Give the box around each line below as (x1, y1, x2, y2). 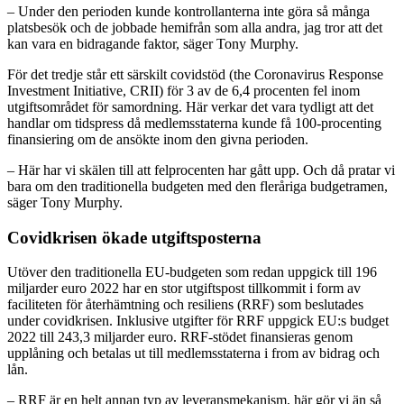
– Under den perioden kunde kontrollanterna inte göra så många (7, 4, 370, 20)
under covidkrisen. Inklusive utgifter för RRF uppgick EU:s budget (7, 313, 389, 329)
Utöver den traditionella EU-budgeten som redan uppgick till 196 (7, 264, 377, 280)
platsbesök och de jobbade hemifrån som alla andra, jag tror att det (7, 20, 382, 36)
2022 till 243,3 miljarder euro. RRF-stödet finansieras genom (7, 329, 353, 345)
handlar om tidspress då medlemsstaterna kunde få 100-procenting (7, 115, 381, 132)
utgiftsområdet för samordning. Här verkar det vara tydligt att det (7, 99, 373, 115)
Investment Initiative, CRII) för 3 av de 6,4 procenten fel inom (7, 83, 360, 99)
